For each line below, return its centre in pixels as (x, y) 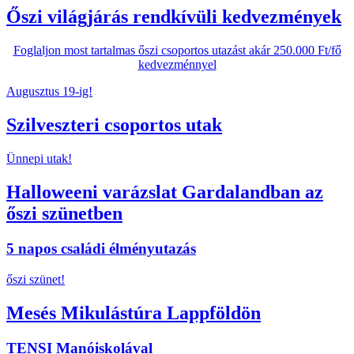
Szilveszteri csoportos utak (114, 125)
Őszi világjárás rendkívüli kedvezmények (174, 17)
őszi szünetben (64, 214)
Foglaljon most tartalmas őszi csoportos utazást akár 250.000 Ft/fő (177, 51)
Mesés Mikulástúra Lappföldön (134, 313)
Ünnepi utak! (39, 159)
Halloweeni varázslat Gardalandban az (165, 192)
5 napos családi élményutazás (101, 249)
